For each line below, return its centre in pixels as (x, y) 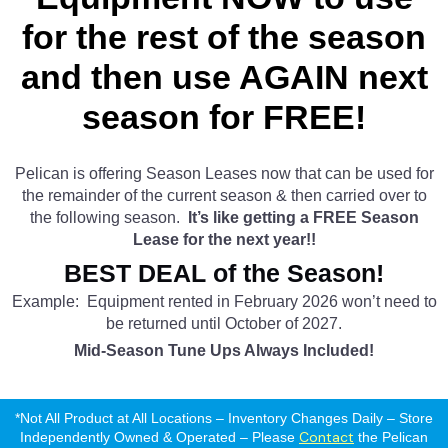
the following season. (108, 218)
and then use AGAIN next (224, 77)
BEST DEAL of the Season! (224, 273)
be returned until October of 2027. (224, 324)
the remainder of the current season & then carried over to (224, 196)
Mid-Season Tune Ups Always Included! (224, 351)
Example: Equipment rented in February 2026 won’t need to (224, 302)
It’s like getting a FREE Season (303, 218)
